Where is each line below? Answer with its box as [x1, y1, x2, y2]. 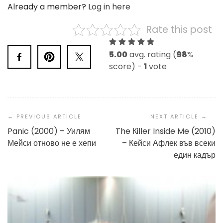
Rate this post [146, 22, 212, 36]
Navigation [7, 110, 64, 121]
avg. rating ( [127, 48, 176, 60]
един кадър [174, 149, 216, 161]
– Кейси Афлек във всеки [122, 137, 216, 149]
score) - [109, 60, 144, 72]
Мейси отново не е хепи [7, 137, 96, 149]
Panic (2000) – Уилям [7, 125, 90, 137]
